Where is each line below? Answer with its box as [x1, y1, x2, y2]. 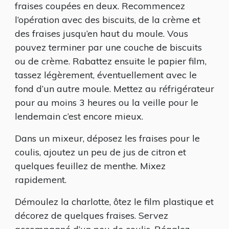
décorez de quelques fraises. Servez [15, 209, 168, 221]
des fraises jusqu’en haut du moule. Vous [15, 27, 188, 39]
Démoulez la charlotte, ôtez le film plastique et [15, 195, 214, 208]
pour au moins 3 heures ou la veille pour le [15, 96, 198, 108]
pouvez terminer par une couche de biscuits [15, 41, 202, 53]
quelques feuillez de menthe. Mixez [15, 159, 166, 172]
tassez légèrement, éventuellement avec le [15, 68, 197, 81]
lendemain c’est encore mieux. [15, 110, 143, 122]
